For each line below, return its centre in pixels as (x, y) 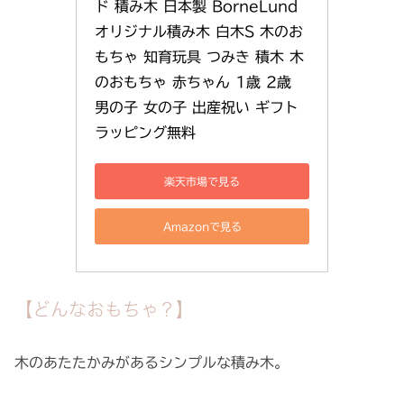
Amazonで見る (202, 226)
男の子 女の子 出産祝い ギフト (197, 108)
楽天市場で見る (202, 181)
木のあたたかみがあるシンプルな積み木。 (151, 363)
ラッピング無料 (145, 133)
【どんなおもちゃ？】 (104, 309)
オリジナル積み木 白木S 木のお (199, 32)
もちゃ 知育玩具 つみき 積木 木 (199, 57)
